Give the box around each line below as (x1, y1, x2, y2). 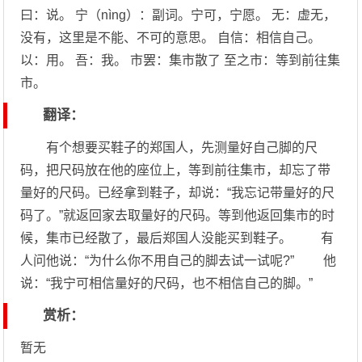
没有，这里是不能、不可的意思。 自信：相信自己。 (20, 31, 322, 44)
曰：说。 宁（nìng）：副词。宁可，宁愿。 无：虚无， (20, 8, 337, 22)
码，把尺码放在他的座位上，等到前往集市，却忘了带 (20, 163, 331, 177)
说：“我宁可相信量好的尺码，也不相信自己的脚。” (20, 276, 314, 290)
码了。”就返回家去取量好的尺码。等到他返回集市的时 (20, 208, 335, 222)
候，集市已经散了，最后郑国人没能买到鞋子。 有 (20, 231, 335, 245)
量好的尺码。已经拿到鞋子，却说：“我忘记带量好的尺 (20, 186, 335, 200)
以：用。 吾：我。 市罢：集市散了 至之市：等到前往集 (20, 53, 341, 67)
